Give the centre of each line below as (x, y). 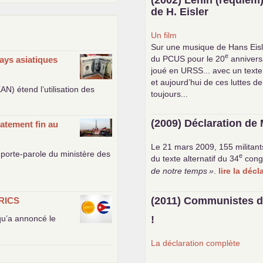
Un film (164, 35)
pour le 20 (205, 58)
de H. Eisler (180, 11)
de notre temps (179, 171)
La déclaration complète (196, 243)
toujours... (170, 94)
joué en (166, 70)
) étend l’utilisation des (53, 89)
